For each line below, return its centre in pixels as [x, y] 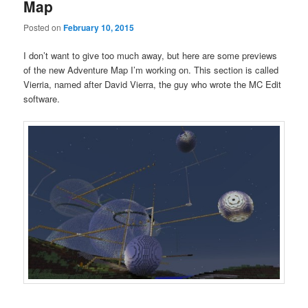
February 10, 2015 [99, 28]
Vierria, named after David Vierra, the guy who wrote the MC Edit [153, 85]
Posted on [44, 27]
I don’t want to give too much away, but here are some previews [151, 56]
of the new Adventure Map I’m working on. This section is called [151, 70]
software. [42, 99]
